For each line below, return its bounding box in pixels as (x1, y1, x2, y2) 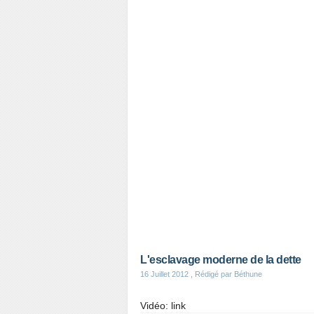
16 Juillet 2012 (140, 270, 189, 278)
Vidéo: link (140, 300, 186, 311)
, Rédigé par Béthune (189, 270, 262, 278)
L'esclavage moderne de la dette (140, 254, 301, 266)
